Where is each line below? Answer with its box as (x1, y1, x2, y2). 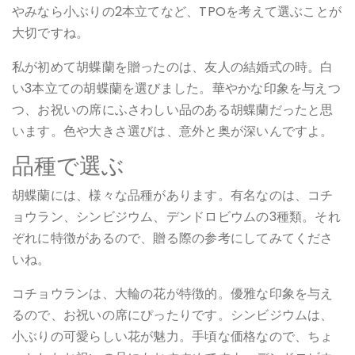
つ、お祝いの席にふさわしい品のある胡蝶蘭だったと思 (12, 100, 334, 119)
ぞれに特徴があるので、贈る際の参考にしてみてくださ (12, 228, 334, 247)
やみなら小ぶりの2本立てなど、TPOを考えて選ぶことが (12, 2, 342, 21)
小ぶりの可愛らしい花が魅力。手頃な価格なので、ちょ (12, 326, 334, 345)
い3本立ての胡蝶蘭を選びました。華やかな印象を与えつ (12, 78, 341, 97)
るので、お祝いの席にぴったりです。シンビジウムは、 (12, 305, 334, 324)
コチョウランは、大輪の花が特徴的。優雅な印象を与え (12, 284, 334, 303)
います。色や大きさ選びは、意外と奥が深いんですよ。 (12, 121, 334, 140)
